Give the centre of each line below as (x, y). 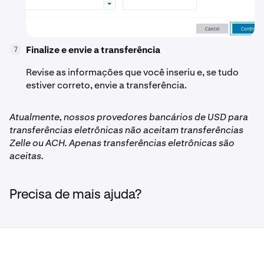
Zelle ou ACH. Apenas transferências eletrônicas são (122, 143)
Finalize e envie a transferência (93, 49)
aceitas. (27, 156)
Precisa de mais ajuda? (75, 195)
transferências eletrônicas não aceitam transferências (126, 130)
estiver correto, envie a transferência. (106, 85)
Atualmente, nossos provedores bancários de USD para (129, 117)
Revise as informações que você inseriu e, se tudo (132, 72)
